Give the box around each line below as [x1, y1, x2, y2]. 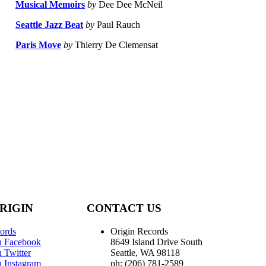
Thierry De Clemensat [72, 40, 158, 50]
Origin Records [110, 226, 168, 236]
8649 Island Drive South [110, 236, 202, 247]
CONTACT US [87, 201, 161, 214]
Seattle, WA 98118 [110, 247, 180, 258]
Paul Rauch [94, 20, 140, 30]
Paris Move [15, 40, 61, 50]
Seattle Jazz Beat [15, 20, 83, 30]
